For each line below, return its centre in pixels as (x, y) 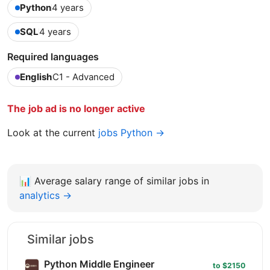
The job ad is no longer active (76, 109)
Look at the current (53, 133)
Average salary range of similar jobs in (122, 181)
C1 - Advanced (83, 77)
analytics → (46, 196)
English (36, 77)
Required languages (53, 57)
